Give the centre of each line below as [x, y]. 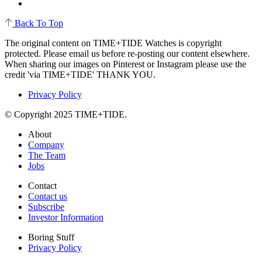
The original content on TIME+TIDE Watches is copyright [113, 43]
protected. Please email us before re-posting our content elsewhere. [127, 53]
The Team [47, 155]
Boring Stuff [51, 237]
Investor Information [66, 217]
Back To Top [38, 23]
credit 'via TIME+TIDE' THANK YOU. [80, 74]
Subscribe [46, 206]
